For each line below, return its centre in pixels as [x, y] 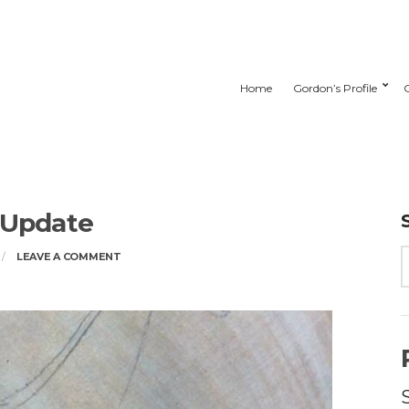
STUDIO [142, 272]
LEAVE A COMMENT [68, 257]
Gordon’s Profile [335, 88]
